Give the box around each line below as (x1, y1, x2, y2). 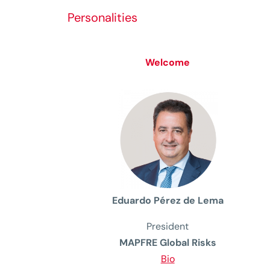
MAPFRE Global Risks (119, 236, 216, 250)
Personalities (67, 9, 137, 25)
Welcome (145, 55, 190, 69)
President (146, 220, 189, 233)
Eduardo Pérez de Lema (111, 194, 224, 207)
